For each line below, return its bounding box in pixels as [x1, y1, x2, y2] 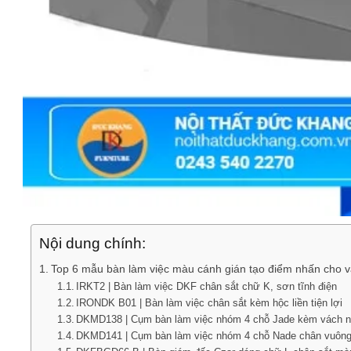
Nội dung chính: [39, 235, 146, 252]
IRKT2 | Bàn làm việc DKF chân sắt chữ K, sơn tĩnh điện [76, 280, 338, 293]
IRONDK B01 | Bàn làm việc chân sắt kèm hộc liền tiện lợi [76, 297, 343, 309]
